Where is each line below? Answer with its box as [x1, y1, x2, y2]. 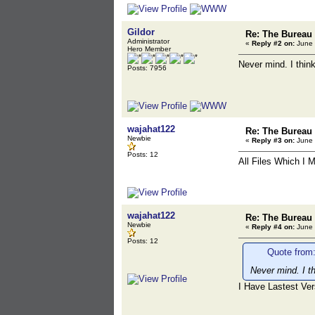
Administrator [127, 37, 169, 45]
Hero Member [127, 45, 171, 53]
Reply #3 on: [252, 136, 295, 144]
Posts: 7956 [127, 64, 167, 72]
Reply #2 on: [252, 39, 295, 47]
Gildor [127, 27, 155, 37]
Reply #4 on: [252, 223, 295, 231]
